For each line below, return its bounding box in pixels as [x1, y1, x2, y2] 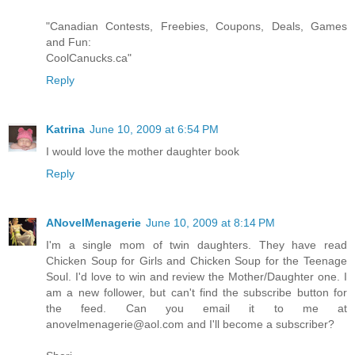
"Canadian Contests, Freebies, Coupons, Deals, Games [46, 19, 347, 32]
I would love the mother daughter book [46, 144, 239, 158]
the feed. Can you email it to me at [46, 301, 347, 315]
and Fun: [46, 35, 91, 48]
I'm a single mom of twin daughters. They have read [46, 238, 347, 251]
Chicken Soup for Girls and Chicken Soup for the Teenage [46, 254, 347, 267]
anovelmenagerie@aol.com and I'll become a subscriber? [46, 317, 334, 330]
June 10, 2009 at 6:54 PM [90, 122, 219, 136]
